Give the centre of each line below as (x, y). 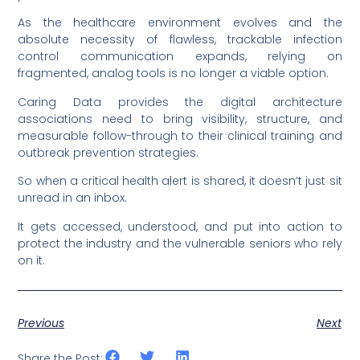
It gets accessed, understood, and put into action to (180, 226)
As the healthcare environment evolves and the (180, 23)
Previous (41, 323)
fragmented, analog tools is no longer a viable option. (174, 74)
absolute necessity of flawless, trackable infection (180, 40)
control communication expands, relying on (180, 57)
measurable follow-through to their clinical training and (180, 135)
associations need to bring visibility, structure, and (180, 119)
